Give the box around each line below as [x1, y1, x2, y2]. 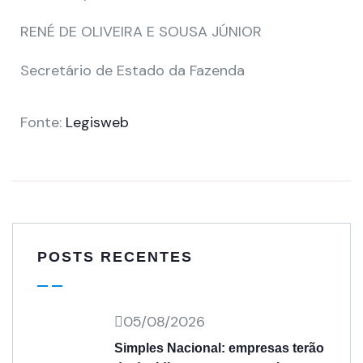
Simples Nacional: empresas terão [114, 341, 324, 355]
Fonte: [20, 113, 66, 132]
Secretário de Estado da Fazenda [20, 61, 245, 80]
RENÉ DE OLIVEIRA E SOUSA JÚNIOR [20, 22, 262, 41]
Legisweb [66, 113, 129, 132]
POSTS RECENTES [37, 249, 193, 265]
